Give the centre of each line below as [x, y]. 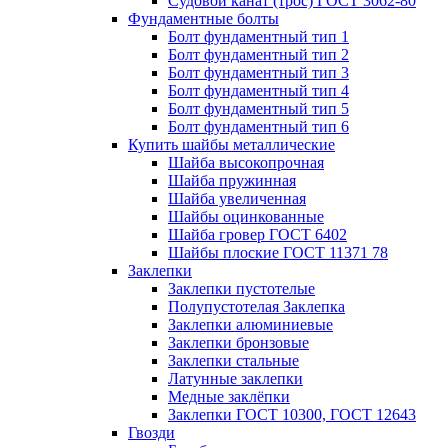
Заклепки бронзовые [238, 342]
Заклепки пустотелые [241, 288]
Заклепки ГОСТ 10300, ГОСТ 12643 [292, 414]
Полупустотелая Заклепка [256, 306]
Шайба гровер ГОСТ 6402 [257, 234]
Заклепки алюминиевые [250, 324]
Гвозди [151, 432]
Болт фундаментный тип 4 [258, 90]
